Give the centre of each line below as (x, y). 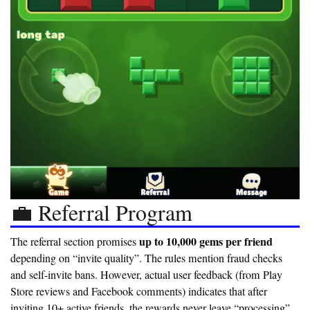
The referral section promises (75, 242)
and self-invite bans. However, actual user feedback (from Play (146, 275)
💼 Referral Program (101, 212)
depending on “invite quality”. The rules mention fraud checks (146, 258)
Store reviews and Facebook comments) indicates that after (139, 292)
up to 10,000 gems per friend (206, 241)
